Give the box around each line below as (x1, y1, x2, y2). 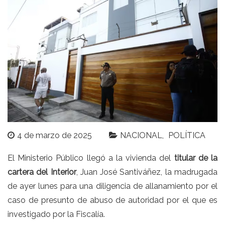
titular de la (174, 153, 218, 163)
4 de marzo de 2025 (17, 130, 92, 140)
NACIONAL (120, 130, 162, 140)
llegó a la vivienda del (83, 153, 174, 163)
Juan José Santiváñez (80, 167, 161, 177)
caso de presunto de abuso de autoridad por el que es (8, 195, 217, 205)
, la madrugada (161, 167, 218, 177)
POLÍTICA (168, 130, 205, 140)
